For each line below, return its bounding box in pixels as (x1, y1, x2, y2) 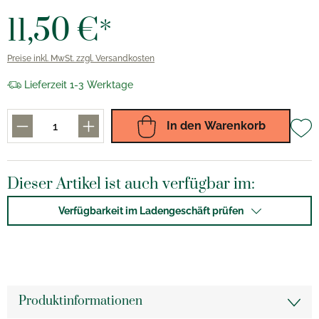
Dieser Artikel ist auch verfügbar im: (7, 174, 255, 194)
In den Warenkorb (164, 119, 266, 132)
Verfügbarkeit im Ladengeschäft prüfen (58, 205, 244, 216)
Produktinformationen (19, 293, 142, 309)
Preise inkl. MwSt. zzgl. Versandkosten (7, 53, 155, 63)
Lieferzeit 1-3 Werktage (24, 79, 133, 90)
